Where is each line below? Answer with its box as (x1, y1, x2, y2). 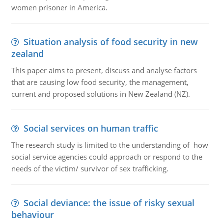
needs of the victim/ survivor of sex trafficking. (11, 164, 168, 173)
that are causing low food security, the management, (11, 77, 189, 87)
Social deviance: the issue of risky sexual (23, 197, 194, 209)
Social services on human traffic (23, 122, 158, 134)
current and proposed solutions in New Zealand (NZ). (11, 89, 190, 99)
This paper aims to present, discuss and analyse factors (11, 65, 197, 75)
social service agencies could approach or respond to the (11, 152, 202, 162)
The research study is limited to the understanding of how (11, 140, 208, 150)
